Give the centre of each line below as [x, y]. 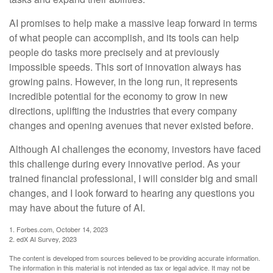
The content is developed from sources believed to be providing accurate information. [135, 258]
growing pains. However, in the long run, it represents [123, 82]
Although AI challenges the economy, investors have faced [135, 149]
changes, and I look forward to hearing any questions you [132, 193]
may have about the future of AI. [77, 208]
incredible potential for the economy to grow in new [119, 96]
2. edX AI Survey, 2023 [43, 239]
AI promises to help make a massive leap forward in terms [133, 23]
